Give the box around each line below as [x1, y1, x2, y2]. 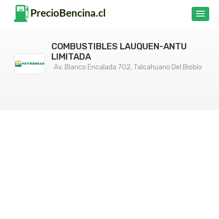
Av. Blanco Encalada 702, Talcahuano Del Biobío [54, 63, 202, 71]
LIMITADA [51, 51, 91, 62]
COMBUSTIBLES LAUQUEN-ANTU [51, 41, 187, 52]
